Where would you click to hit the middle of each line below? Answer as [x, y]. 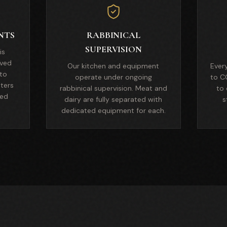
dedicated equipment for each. [113, 110]
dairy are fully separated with [113, 99]
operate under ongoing [113, 77]
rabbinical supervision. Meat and [113, 88]
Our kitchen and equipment [113, 66]
